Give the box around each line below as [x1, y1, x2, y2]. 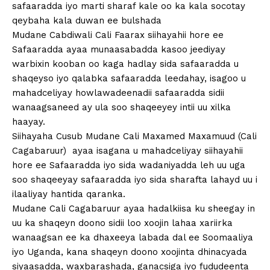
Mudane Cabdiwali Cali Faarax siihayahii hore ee [12, 30, 224, 41]
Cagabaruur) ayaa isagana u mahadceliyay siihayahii [12, 145, 243, 157]
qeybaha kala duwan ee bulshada [12, 15, 162, 27]
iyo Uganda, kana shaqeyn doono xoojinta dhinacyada [12, 246, 247, 258]
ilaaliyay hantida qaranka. [12, 189, 125, 200]
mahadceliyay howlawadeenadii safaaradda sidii [12, 87, 224, 99]
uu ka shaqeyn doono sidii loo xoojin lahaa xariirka [12, 218, 233, 229]
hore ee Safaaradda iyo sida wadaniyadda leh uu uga [12, 160, 245, 171]
